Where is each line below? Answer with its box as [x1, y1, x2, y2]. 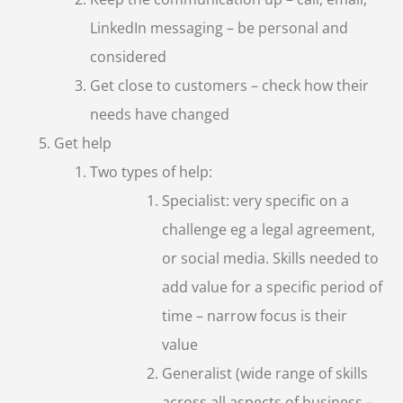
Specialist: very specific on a [162, 190, 349, 210]
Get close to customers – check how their [90, 75, 369, 95]
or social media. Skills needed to [162, 247, 379, 268]
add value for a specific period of [162, 276, 382, 297]
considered [90, 46, 166, 67]
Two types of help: [90, 161, 212, 182]
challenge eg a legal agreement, [162, 219, 375, 239]
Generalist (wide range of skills [162, 363, 368, 383]
